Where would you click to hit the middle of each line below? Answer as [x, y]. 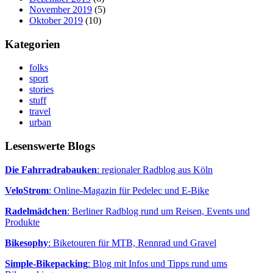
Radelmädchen [36, 211]
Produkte [22, 222]
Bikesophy [27, 243]
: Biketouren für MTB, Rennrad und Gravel [132, 243]
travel [40, 112]
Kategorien [33, 44]
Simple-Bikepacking [46, 263]
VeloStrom [27, 190]
